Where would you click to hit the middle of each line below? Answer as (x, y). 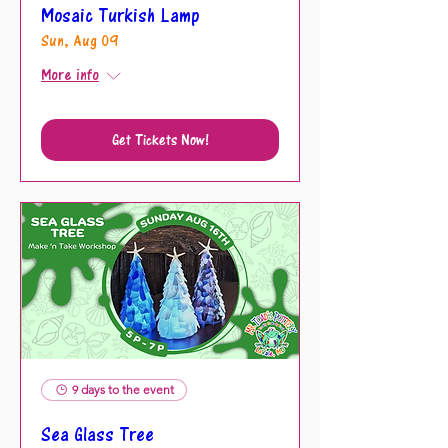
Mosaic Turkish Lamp (120, 16)
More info (70, 75)
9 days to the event (123, 390)
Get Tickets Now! (160, 139)
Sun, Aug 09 (79, 41)
